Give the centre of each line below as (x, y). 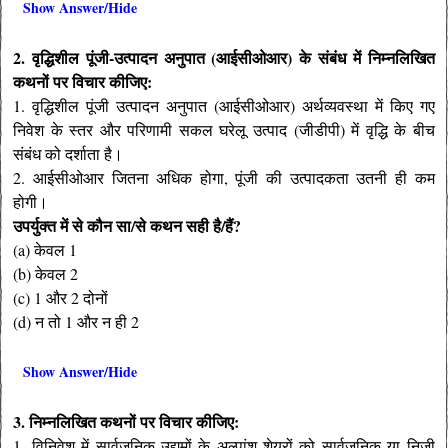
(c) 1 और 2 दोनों (61, 298)
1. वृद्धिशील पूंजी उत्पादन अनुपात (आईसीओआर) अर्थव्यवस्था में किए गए (224, 106)
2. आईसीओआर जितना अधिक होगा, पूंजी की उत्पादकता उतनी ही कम (224, 178)
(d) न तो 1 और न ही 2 (76, 322)
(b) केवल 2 (46, 274)
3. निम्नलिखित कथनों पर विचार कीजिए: (126, 422)
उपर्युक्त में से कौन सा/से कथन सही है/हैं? (127, 226)
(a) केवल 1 (45, 250)
